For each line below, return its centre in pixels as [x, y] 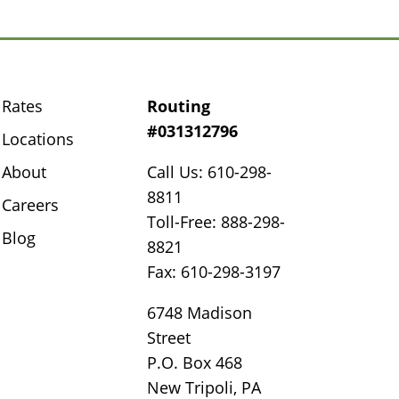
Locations [38, 139]
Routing [179, 106]
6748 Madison [200, 313]
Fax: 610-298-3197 [214, 272]
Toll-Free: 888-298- [216, 222]
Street [169, 338]
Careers [31, 205]
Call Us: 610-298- [210, 172]
